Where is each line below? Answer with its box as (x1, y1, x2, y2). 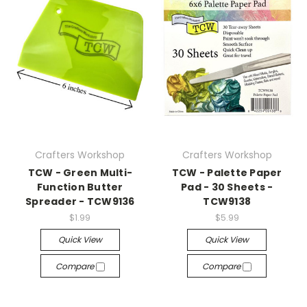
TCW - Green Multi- (27, 166, 132, 180)
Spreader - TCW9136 (25, 195, 135, 208)
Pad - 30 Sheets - (181, 180, 273, 194)
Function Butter (36, 180, 123, 194)
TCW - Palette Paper (171, 166, 282, 180)
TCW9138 (203, 195, 251, 208)
